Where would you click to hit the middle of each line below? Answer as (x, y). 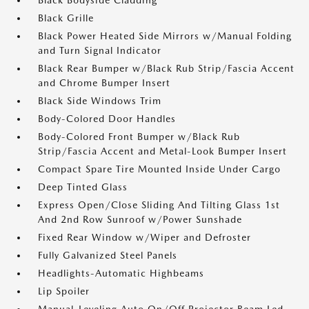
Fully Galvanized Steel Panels (108, 255)
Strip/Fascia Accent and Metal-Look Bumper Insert (162, 151)
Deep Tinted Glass (83, 187)
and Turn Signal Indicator (100, 50)
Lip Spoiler (64, 291)
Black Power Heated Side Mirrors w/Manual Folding (165, 36)
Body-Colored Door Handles (107, 119)
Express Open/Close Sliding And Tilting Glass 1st (159, 205)
